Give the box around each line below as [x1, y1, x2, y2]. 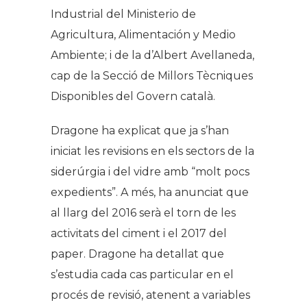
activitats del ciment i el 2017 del [51, 227, 227, 241]
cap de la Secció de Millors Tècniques [51, 69, 253, 83]
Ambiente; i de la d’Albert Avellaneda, [51, 49, 254, 62]
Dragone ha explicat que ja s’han [51, 124, 229, 138]
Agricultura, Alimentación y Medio [51, 28, 236, 42]
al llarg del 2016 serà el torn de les [51, 206, 236, 220]
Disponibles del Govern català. [51, 90, 215, 103]
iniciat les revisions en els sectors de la [51, 145, 254, 158]
